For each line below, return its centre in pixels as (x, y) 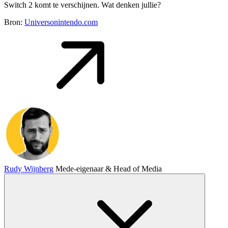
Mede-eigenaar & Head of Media (109, 169)
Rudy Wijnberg (29, 169)
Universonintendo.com (61, 22)
